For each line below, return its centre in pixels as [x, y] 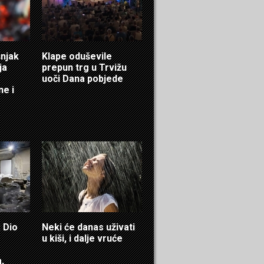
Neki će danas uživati [88, 227]
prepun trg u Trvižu [84, 67]
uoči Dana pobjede [82, 78]
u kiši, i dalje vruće [82, 238]
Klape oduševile [77, 56]
